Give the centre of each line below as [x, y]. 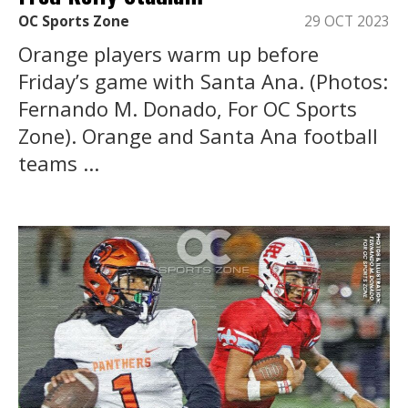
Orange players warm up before [168, 53]
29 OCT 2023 [347, 21]
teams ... [59, 163]
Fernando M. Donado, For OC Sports [188, 108]
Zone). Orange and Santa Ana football [198, 135]
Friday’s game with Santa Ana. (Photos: [203, 81]
